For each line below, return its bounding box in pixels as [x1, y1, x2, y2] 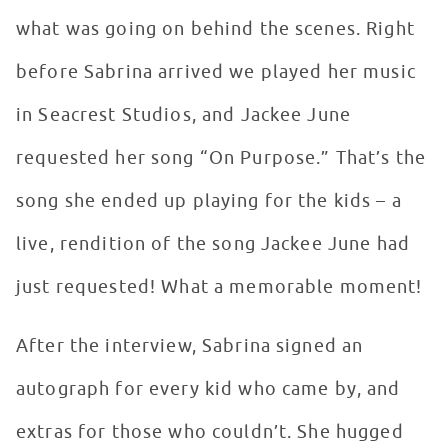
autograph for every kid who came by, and [16, 378, 401, 401]
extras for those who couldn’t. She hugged [16, 421, 404, 444]
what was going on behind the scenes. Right [16, 18, 415, 41]
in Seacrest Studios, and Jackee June [16, 104, 352, 127]
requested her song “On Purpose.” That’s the [16, 147, 427, 170]
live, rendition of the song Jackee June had [16, 233, 411, 256]
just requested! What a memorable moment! [16, 276, 428, 299]
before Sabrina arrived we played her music [16, 61, 416, 84]
